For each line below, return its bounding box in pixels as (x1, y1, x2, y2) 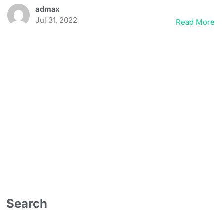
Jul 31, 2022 (35, 15, 77, 25)
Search (6, 196, 47, 211)
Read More (176, 17, 215, 27)
